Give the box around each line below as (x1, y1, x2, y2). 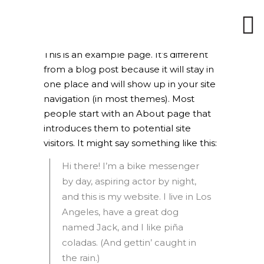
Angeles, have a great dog (62, 206, 179, 217)
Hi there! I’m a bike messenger (62, 160, 199, 171)
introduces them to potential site (44, 123, 191, 134)
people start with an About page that (44, 108, 211, 119)
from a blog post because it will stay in (44, 64, 214, 75)
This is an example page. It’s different (44, 49, 208, 60)
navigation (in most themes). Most (44, 93, 194, 104)
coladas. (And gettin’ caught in (62, 237, 196, 248)
